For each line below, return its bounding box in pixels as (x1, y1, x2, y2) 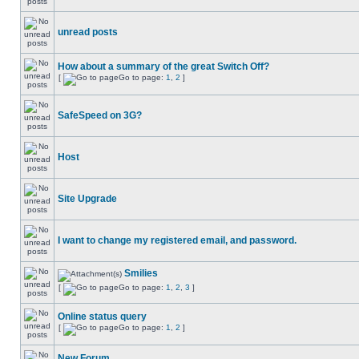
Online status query (58, 311, 147, 322)
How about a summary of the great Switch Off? (58, 61, 269, 72)
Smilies (124, 268, 158, 279)
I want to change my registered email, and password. (58, 235, 296, 246)
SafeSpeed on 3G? (58, 110, 142, 121)
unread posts (58, 26, 118, 38)
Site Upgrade (58, 193, 117, 204)
